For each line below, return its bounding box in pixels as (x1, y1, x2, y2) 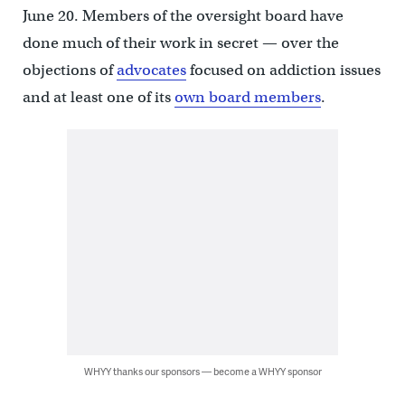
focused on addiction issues (185, 61, 381, 80)
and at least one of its (22, 88, 174, 108)
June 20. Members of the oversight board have (22, 6, 344, 26)
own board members (174, 88, 321, 108)
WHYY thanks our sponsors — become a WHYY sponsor (83, 364, 322, 379)
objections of (22, 61, 117, 80)
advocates (116, 61, 186, 80)
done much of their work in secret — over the (22, 33, 339, 53)
